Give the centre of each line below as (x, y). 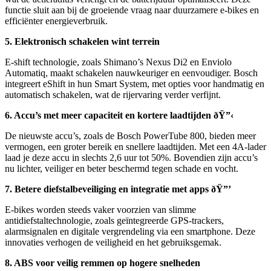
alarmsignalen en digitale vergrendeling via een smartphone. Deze (130, 231)
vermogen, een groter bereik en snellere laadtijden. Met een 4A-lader (135, 146)
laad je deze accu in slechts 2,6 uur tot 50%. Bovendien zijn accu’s (131, 157)
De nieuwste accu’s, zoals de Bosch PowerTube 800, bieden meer (130, 135)
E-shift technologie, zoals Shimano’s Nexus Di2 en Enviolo (118, 62)
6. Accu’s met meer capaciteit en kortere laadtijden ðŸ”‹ (119, 115)
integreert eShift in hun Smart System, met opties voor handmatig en (135, 83)
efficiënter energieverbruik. (56, 21)
